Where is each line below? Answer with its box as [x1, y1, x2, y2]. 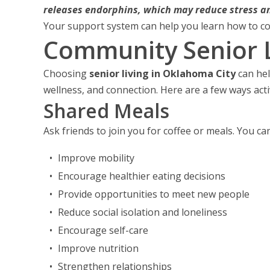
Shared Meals [43, 98, 169, 124]
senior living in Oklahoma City [89, 67, 236, 80]
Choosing [43, 67, 87, 80]
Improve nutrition [58, 242, 139, 255]
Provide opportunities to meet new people [58, 187, 250, 201]
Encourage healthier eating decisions [58, 169, 225, 183]
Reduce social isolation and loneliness [58, 206, 227, 219]
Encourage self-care [58, 224, 148, 237]
